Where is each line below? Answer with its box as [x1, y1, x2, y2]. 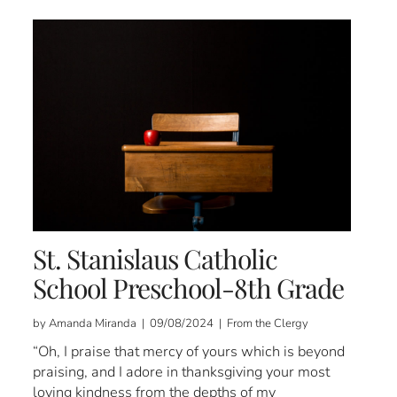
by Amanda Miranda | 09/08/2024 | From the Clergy [33, 315, 309, 331]
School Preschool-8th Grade [33, 269, 345, 306]
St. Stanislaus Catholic [33, 240, 278, 276]
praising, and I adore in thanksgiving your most [33, 361, 331, 382]
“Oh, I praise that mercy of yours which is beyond [33, 340, 346, 362]
